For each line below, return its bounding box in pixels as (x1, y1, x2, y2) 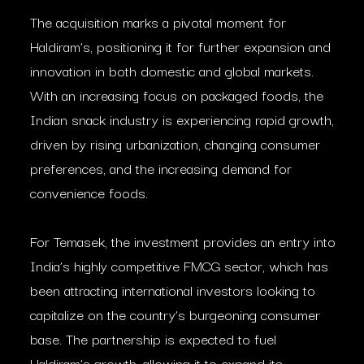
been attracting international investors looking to (30, 279, 315, 301)
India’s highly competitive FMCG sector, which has (30, 254, 328, 276)
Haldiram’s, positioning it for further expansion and (30, 35, 331, 57)
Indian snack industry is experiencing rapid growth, (30, 108, 334, 130)
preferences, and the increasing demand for (30, 157, 292, 179)
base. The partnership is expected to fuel (30, 327, 276, 349)
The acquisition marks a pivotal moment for (30, 11, 286, 32)
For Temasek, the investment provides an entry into (30, 230, 336, 252)
